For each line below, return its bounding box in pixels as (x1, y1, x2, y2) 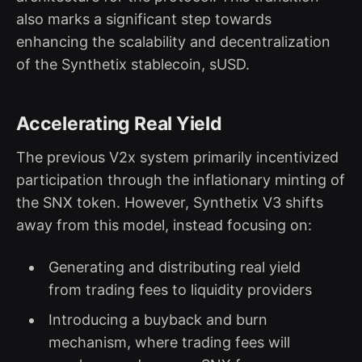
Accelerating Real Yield (16, 112, 222, 135)
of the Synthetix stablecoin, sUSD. (16, 55, 250, 73)
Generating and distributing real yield (48, 258, 301, 276)
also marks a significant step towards (16, 10, 271, 27)
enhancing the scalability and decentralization (16, 32, 330, 50)
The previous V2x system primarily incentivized (16, 148, 339, 166)
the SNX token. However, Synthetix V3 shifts (16, 193, 323, 211)
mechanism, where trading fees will (48, 333, 290, 351)
